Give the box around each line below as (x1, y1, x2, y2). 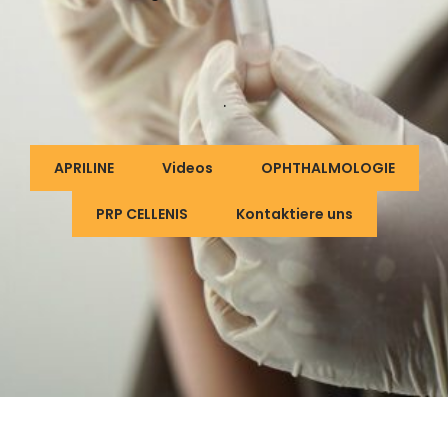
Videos (161, 158, 213, 178)
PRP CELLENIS (95, 204, 188, 224)
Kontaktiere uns (235, 204, 353, 224)
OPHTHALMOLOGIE (260, 158, 395, 178)
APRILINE (53, 158, 114, 178)
